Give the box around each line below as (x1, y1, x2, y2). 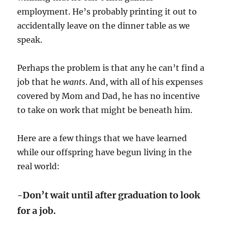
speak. (17, 34, 43, 45)
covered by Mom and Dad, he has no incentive (17, 90, 200, 101)
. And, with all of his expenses (85, 76, 203, 87)
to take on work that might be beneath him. (17, 104, 193, 115)
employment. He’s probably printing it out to (17, 6, 197, 17)
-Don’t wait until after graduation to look (17, 189, 200, 201)
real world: (17, 161, 60, 171)
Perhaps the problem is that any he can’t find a (17, 62, 205, 73)
